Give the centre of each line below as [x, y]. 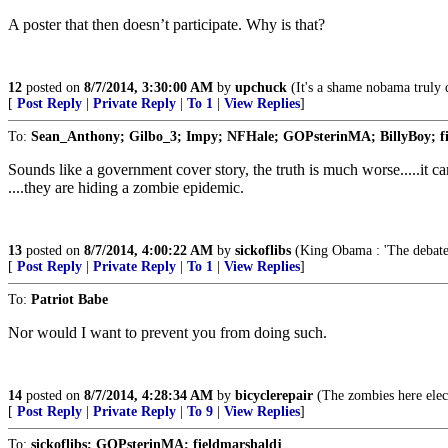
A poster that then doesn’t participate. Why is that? [166, 24]
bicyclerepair [274, 395]
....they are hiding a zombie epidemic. [126, 187]
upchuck [261, 87]
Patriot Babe [69, 299]
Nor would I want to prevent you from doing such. [167, 332]
